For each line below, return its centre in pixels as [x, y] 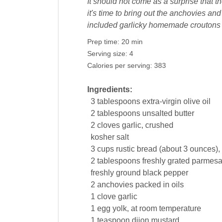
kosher [102, 137]
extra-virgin [162, 102]
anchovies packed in [133, 185]
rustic [125, 149]
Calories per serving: [120, 66]
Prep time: [104, 42]
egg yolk [112, 209]
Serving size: [108, 54]
